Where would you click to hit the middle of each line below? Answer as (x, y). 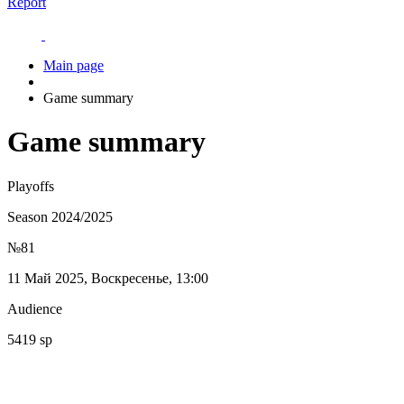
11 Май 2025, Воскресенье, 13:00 (108, 278)
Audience (35, 308)
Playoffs (31, 186)
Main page (73, 65)
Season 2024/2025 (60, 216)
